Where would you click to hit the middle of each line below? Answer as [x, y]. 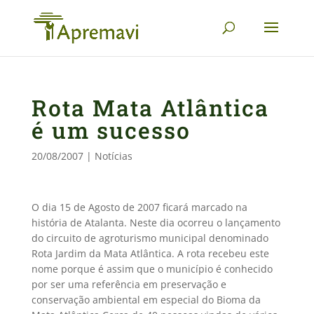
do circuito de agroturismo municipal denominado [150, 238]
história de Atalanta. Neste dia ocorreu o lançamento [156, 223]
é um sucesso [111, 130]
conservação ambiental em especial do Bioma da [146, 300]
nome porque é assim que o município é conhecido [152, 269]
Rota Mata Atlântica [150, 108]
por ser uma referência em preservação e [129, 284]
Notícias [113, 156]
